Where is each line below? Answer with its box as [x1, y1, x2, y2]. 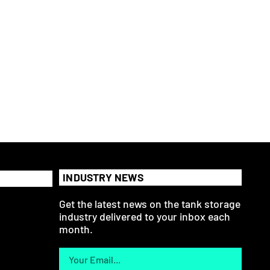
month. [59, 222, 93, 236]
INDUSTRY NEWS [63, 171, 143, 184]
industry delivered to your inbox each [59, 210, 231, 224]
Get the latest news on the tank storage [59, 197, 241, 211]
